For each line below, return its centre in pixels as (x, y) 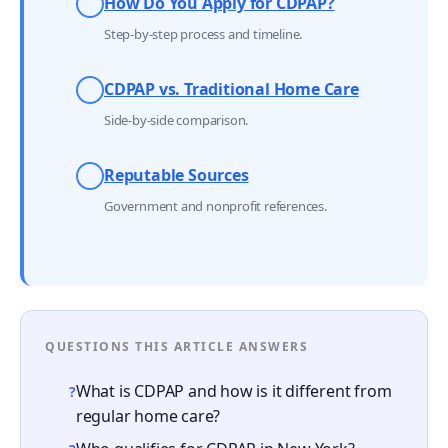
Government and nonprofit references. (215, 206)
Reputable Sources (176, 175)
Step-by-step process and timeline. (203, 34)
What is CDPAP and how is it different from (233, 391)
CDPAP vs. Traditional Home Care (231, 89)
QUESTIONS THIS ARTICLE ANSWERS (176, 346)
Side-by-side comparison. (176, 120)
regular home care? (148, 416)
